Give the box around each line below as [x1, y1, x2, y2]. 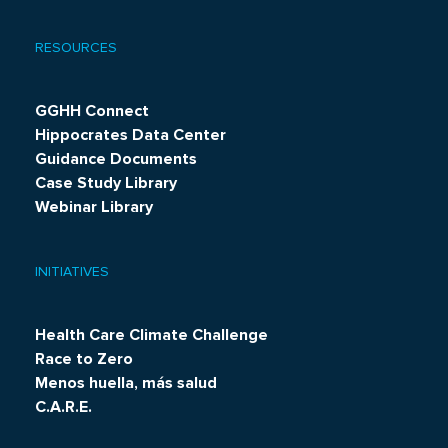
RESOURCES [34, 39, 117, 57]
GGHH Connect [34, 101, 149, 122]
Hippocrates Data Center [34, 125, 226, 146]
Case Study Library [34, 173, 177, 194]
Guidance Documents [34, 149, 197, 170]
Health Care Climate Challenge [34, 325, 268, 346]
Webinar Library [34, 197, 153, 218]
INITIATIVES [34, 263, 109, 281]
